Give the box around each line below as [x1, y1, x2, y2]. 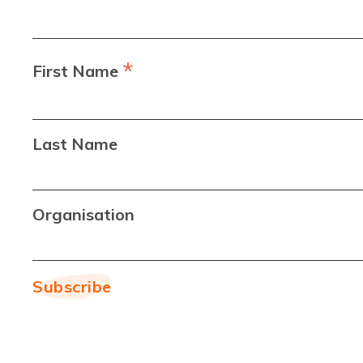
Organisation [32, 203, 135, 224]
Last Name [32, 133, 117, 154]
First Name [32, 61, 122, 81]
